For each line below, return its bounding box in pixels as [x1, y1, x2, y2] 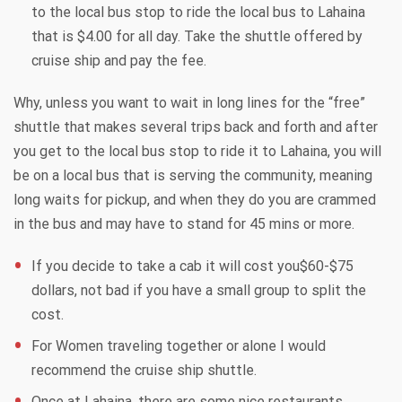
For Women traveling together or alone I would [31, 336, 326, 354]
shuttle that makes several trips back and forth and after [13, 118, 378, 135]
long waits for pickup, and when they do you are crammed [13, 190, 376, 208]
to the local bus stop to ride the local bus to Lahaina [31, 3, 365, 21]
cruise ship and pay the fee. [31, 51, 206, 69]
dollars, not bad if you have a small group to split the [31, 281, 366, 299]
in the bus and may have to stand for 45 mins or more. [13, 214, 354, 232]
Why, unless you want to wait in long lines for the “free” [13, 93, 365, 111]
